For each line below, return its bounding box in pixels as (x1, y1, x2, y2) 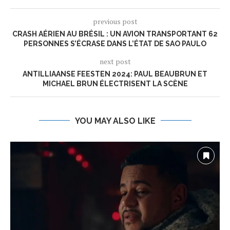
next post (99, 56, 131, 66)
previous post (92, 16, 138, 26)
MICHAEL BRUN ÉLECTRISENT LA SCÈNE (42, 79, 188, 88)
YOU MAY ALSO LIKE (74, 116, 156, 126)
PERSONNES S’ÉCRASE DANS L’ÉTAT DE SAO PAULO (24, 39, 206, 48)
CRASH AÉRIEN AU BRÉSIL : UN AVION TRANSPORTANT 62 (12, 29, 218, 38)
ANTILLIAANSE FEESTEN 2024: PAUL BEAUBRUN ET (23, 69, 207, 78)
